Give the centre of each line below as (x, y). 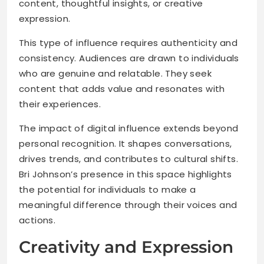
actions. (37, 220)
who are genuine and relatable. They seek (115, 74)
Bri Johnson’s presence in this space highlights (126, 174)
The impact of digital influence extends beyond (129, 128)
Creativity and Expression (126, 247)
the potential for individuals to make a (108, 190)
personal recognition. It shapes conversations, (126, 144)
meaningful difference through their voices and (128, 205)
